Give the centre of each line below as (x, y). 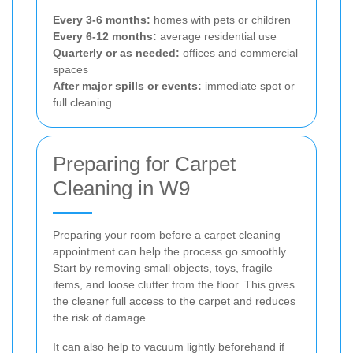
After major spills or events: (127, 85)
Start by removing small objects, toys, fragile (163, 268)
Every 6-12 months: (105, 36)
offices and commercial (239, 52)
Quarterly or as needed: (116, 52)
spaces (71, 69)
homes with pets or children (221, 19)
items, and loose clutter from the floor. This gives (174, 284)
